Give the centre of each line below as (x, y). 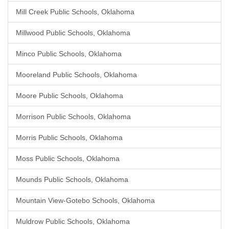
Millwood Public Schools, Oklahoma (73, 33)
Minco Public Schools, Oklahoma (69, 54)
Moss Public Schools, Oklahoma (68, 158)
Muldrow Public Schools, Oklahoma (73, 221)
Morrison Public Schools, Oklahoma (73, 117)
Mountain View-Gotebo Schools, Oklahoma (85, 200)
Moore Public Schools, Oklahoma (70, 96)
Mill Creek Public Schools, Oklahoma (75, 12)
